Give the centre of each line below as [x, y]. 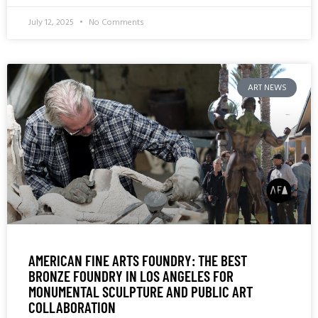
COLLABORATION [72, 307]
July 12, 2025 [52, 23]
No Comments [115, 23]
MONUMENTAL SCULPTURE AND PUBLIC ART [141, 291]
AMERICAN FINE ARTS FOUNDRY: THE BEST [138, 260]
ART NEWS [267, 88]
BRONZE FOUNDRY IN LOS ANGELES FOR [131, 275]
